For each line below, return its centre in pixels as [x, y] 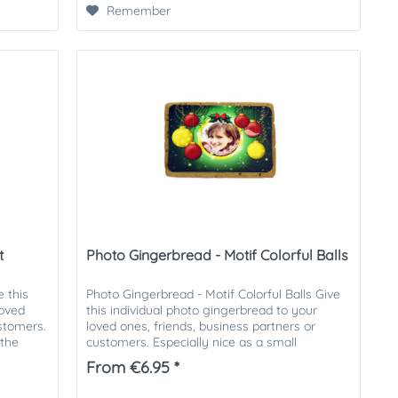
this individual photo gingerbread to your [202, 310]
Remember [139, 11]
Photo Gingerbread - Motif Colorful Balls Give [214, 294]
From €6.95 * [133, 367]
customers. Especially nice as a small [192, 342]
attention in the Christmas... [165, 358]
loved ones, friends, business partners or [201, 326]
